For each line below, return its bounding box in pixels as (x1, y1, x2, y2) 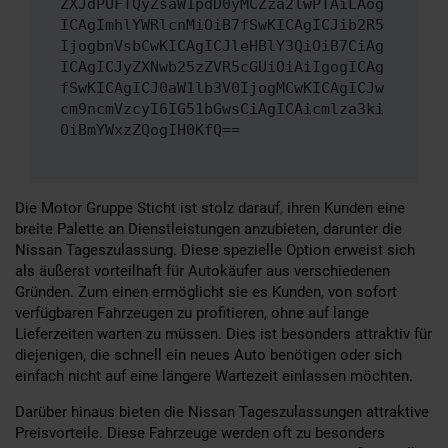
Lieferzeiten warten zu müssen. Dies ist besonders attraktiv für (15, 324, 432, 343)
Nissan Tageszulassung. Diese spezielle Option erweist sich (15, 240, 415, 259)
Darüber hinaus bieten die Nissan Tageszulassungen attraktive (15, 402, 429, 421)
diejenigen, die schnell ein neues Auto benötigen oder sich (15, 345, 402, 364)
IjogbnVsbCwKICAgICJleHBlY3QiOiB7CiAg (60, 37, 384, 56)
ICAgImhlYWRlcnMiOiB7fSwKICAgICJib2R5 (60, 16, 384, 35)
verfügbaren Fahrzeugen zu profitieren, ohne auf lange (15, 303, 369, 322)
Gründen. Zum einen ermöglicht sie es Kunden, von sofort (15, 282, 397, 301)
